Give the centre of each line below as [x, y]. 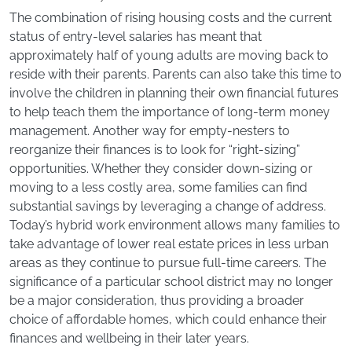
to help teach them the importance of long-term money [170, 112]
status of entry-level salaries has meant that [136, 37]
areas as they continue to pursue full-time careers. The [168, 263]
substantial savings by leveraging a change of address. [168, 207]
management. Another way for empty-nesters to [150, 131]
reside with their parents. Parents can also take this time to [176, 75]
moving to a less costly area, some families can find [158, 188]
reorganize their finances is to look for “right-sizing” [155, 150]
